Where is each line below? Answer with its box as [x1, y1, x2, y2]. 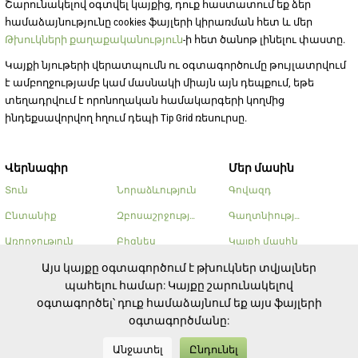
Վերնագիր [5, 161, 68, 174]
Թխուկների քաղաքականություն [5, 33, 183, 46]
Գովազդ [229, 184, 271, 196]
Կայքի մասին [229, 235, 298, 247]
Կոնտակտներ [229, 261, 303, 272]
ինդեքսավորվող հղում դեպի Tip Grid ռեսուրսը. [5, 111, 247, 124]
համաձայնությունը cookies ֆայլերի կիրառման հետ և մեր [5, 15, 312, 28]
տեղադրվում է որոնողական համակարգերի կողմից [5, 93, 284, 106]
